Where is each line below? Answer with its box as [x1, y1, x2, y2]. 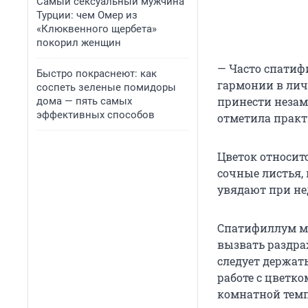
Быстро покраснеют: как [36, 67, 157, 80]
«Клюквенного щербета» [36, 23, 157, 35]
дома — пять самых [36, 95, 132, 107]
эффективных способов [36, 109, 155, 121]
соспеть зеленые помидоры [36, 81, 176, 93]
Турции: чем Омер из [36, 9, 137, 21]
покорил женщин [36, 36, 121, 49]
